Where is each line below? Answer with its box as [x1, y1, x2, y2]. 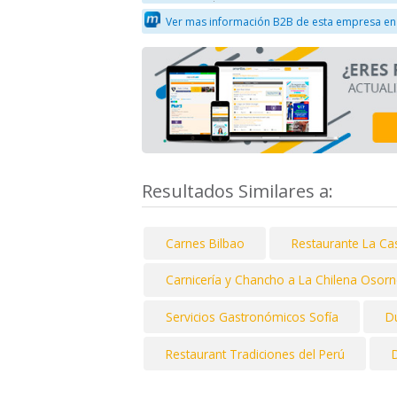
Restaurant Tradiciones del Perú [165, 345, 345, 362]
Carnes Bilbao [165, 234, 245, 252]
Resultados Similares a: [142, 178, 338, 203]
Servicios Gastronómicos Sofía [165, 308, 339, 326]
